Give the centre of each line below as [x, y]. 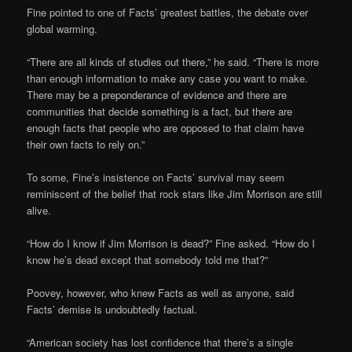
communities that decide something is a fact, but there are [160, 111]
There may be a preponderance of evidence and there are [157, 94]
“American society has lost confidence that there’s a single [160, 343]
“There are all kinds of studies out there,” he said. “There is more [173, 61]
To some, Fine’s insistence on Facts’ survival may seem [156, 177]
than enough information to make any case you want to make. [168, 78]
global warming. [62, 28]
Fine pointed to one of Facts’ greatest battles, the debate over [168, 12]
